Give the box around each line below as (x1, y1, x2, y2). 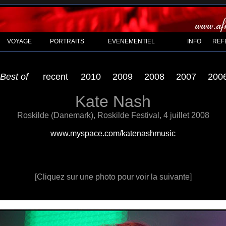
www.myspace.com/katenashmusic (50, 129, 176, 138)
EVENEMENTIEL (108, 38, 155, 45)
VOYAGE (7, 38, 32, 45)
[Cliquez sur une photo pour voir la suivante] (34, 173, 192, 181)
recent (42, 72, 68, 82)
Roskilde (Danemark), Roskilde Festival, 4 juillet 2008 (17, 111, 209, 120)
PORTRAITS (50, 38, 84, 45)
